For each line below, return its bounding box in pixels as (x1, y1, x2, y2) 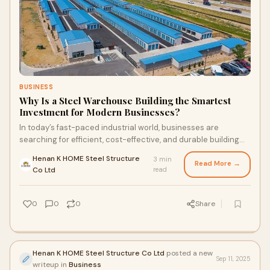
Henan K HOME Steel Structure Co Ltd (33, 248, 165, 258)
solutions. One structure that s (19, 146, 134, 157)
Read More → (194, 159, 240, 168)
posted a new (165, 248, 213, 258)
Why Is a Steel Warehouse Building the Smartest (19, 95, 231, 107)
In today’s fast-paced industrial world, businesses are (19, 122, 219, 133)
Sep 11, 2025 (216, 255, 251, 263)
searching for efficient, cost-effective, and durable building (19, 134, 239, 145)
